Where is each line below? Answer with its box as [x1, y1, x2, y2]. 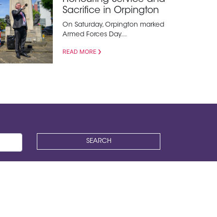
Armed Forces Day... [62, 31, 127, 39]
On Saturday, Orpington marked [62, 22, 164, 29]
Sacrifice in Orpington [62, 6, 159, 16]
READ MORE [62, 48, 96, 56]
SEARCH [86, 138, 111, 145]
